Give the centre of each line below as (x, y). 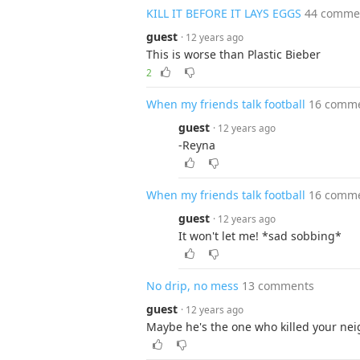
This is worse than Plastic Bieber (233, 54)
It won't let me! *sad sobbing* (260, 236)
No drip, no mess (192, 286)
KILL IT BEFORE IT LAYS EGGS (224, 13)
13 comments (278, 286)
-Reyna (197, 145)
